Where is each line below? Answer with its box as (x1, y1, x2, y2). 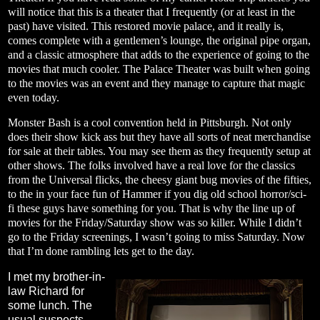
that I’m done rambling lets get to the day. (8, 245, 194, 258)
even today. (8, 91, 59, 104)
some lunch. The (8, 299, 92, 312)
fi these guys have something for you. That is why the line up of (8, 202, 295, 215)
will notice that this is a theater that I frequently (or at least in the (8, 5, 295, 18)
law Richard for (8, 285, 84, 298)
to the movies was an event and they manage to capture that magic (8, 76, 305, 89)
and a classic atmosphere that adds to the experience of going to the (8, 48, 309, 61)
